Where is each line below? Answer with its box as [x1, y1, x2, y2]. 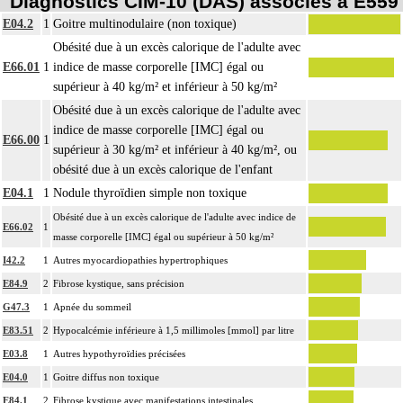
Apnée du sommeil [53, 300, 131, 312]
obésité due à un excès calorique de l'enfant [53, 162, 273, 176]
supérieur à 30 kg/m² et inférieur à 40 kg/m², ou [53, 142, 297, 157]
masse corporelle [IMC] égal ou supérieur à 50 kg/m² [53, 230, 273, 242]
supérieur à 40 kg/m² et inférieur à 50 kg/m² [53, 79, 277, 94]
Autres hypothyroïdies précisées [53, 347, 185, 359]
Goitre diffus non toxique [53, 371, 159, 382]
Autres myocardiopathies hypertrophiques [53, 254, 228, 265]
